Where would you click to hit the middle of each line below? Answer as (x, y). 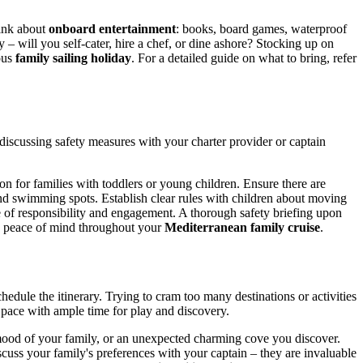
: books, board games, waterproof (261, 29)
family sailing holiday (73, 58)
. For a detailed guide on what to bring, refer (244, 58)
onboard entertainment (112, 29)
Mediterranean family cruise (242, 228)
